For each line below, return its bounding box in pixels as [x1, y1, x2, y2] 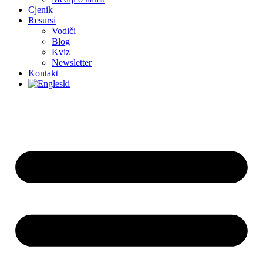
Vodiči [52, 25, 76, 36]
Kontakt [28, 68, 58, 78]
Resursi [28, 15, 56, 25]
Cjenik [28, 4, 53, 15]
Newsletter [52, 57, 92, 68]
